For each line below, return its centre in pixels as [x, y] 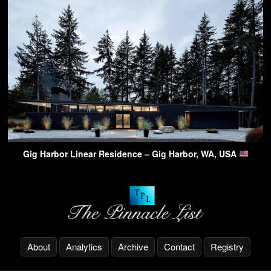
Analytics [84, 246]
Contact [179, 246]
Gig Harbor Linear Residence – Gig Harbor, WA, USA [131, 153]
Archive [133, 246]
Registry [227, 246]
